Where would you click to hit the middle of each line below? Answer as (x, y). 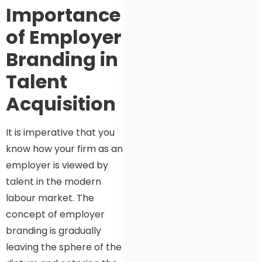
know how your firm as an (64, 149)
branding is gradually (54, 231)
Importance (63, 15)
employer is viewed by (57, 166)
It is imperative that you (60, 133)
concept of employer (55, 215)
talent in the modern (54, 182)
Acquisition (61, 104)
